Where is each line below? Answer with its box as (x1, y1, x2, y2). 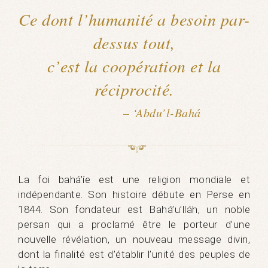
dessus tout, (93, 31, 175, 54)
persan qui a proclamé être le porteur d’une (18, 218, 250, 231)
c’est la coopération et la (47, 54, 221, 78)
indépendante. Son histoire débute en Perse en (18, 188, 250, 201)
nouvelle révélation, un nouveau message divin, (18, 233, 250, 246)
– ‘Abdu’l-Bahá (123, 105, 201, 121)
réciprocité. (94, 78, 174, 101)
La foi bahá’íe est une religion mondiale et (18, 173, 250, 186)
